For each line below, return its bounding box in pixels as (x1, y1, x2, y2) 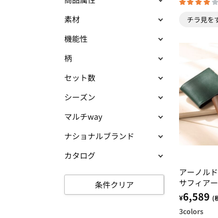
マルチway (64, 110, 102, 122)
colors (182, 206, 203, 216)
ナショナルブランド (64, 130, 134, 142)
